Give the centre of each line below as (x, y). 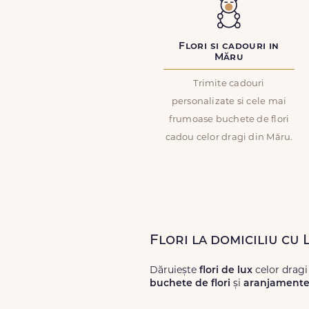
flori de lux (226, 271)
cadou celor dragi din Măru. (229, 138)
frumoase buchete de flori (229, 120)
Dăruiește (175, 271)
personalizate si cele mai (229, 102)
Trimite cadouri (229, 84)
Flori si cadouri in (229, 47)
